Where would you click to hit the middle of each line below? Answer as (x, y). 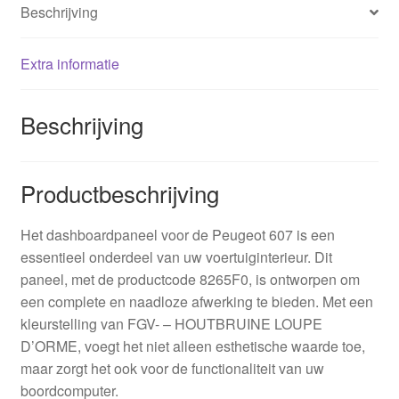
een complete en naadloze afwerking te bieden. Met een (196, 301)
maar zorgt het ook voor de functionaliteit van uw (172, 368)
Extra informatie (69, 64)
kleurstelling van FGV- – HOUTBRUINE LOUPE (171, 323)
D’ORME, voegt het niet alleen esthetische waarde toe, (192, 346)
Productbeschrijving (119, 192)
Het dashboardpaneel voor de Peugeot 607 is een (177, 234)
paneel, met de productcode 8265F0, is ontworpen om (190, 279)
